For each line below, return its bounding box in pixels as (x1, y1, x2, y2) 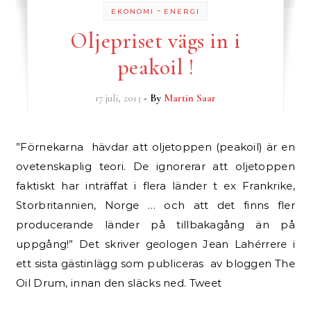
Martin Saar (163, 92, 216, 104)
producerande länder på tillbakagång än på (16, 218, 295, 231)
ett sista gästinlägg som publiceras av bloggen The (16, 257, 295, 270)
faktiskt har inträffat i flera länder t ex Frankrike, (16, 179, 295, 192)
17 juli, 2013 (94, 92, 141, 104)
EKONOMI (110, 7, 154, 16)
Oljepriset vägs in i (70, 27, 241, 54)
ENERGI (163, 7, 200, 16)
